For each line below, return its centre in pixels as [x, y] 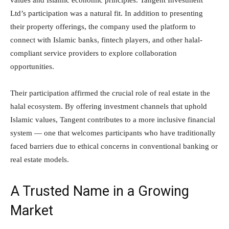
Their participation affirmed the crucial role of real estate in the [110, 93]
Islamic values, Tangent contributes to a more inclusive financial [113, 120]
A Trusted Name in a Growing [100, 191]
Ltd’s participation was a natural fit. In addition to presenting [107, 14]
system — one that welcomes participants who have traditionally [113, 133]
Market [32, 211]
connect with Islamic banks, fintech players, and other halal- [106, 40]
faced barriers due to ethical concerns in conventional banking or [114, 146]
